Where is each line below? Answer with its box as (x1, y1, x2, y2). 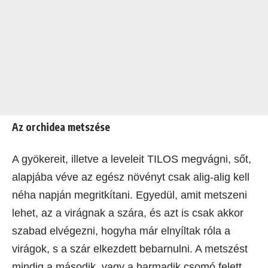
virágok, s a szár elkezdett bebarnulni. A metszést (12, 242, 248, 255)
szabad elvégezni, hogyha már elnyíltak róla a (12, 224, 230, 237)
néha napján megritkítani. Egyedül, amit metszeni (12, 188, 247, 201)
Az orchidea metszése (12, 120, 110, 133)
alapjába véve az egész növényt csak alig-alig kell (12, 170, 249, 183)
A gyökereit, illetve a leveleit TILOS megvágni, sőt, (12, 153, 251, 165)
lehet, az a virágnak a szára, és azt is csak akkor (12, 206, 243, 219)
